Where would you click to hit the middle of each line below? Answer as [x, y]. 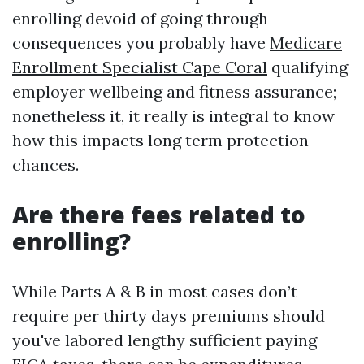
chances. [45, 165]
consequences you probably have [141, 43]
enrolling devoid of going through [140, 18]
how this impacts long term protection [160, 140]
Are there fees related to [159, 214]
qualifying [308, 67]
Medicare [306, 43]
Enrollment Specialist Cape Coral [140, 67]
